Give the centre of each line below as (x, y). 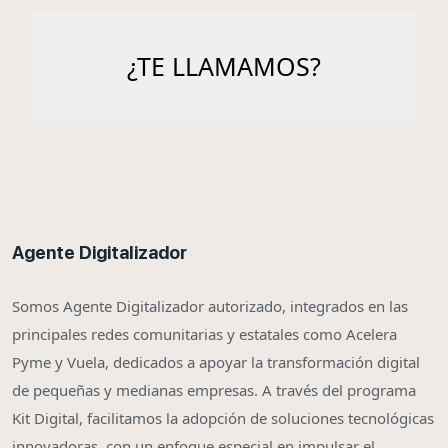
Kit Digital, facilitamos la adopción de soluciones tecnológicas (223, 418)
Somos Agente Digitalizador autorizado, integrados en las (210, 306)
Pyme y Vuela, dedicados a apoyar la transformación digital (216, 362)
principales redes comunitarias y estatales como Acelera (204, 334)
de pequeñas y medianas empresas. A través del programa (214, 390)
